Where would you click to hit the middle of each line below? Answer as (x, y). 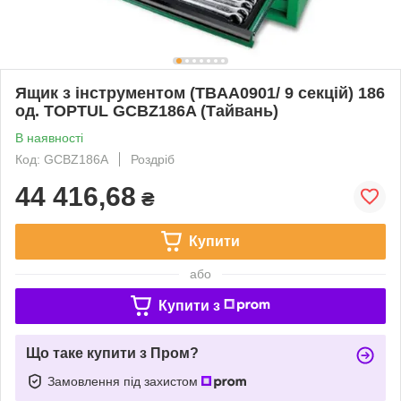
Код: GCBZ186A (62, 159)
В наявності (49, 137)
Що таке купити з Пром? (112, 353)
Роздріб (153, 159)
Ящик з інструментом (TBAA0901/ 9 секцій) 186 (200, 93)
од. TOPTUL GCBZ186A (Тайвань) (147, 111)
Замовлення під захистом (124, 381)
